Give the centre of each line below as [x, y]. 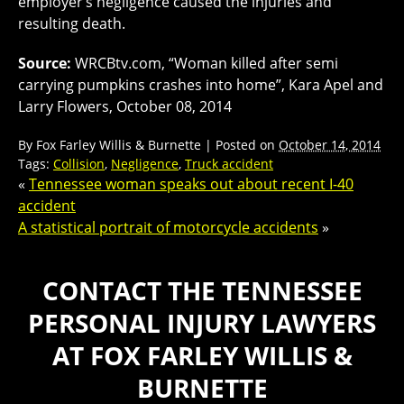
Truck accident [229, 164]
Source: [46, 63]
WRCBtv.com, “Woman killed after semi [207, 63]
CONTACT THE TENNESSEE [202, 290]
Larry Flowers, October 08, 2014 [125, 106]
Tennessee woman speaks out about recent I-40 [191, 184]
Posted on [247, 145]
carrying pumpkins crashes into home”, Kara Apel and [201, 85]
